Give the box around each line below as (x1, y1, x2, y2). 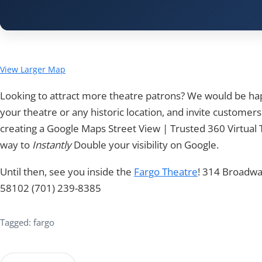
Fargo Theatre (134, 164, 198, 178)
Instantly (32, 138, 74, 152)
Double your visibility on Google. (74, 138, 219, 152)
